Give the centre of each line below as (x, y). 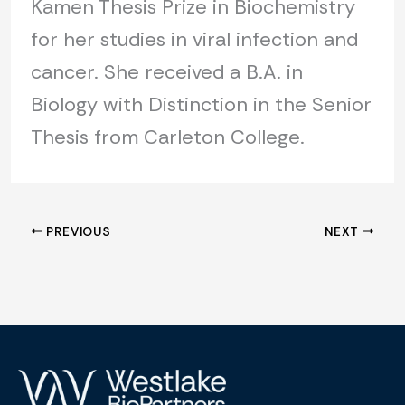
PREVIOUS (77, 231)
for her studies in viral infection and (194, 39)
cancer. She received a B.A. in (166, 72)
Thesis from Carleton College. (167, 137)
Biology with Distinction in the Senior (201, 104)
